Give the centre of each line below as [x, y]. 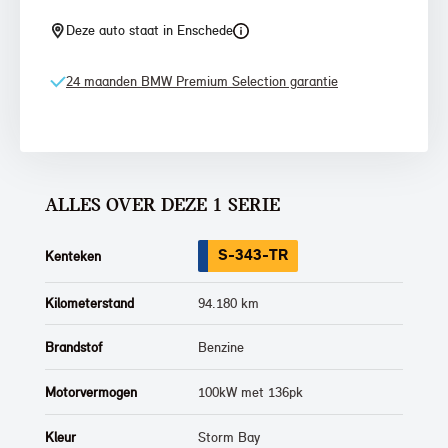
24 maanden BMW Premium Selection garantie [202, 81]
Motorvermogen [91, 391]
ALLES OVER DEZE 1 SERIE [162, 206]
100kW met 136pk [251, 392]
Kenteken [73, 255]
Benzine [221, 347]
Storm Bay [229, 437]
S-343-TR [253, 255]
